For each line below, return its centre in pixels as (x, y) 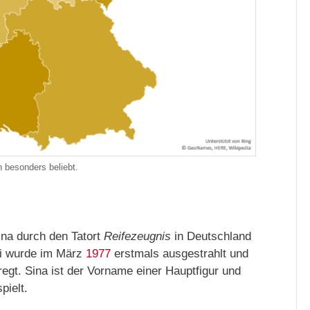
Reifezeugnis (137, 236)
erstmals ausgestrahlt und (180, 253)
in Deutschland (211, 236)
